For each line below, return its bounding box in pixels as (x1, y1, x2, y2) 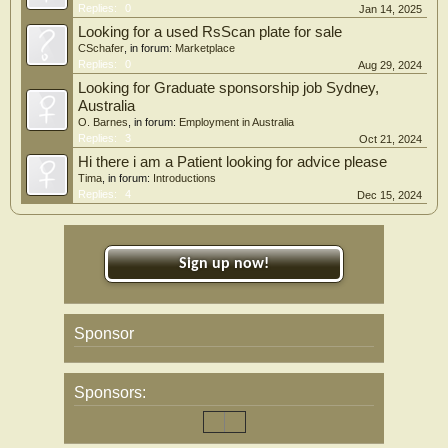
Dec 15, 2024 (357, 189, 422, 201)
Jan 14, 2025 (359, 3, 422, 15)
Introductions (153, 172, 216, 184)
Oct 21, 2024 (359, 133, 422, 145)
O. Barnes (78, 116, 128, 128)
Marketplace (175, 42, 235, 54)
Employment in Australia (179, 116, 294, 128)
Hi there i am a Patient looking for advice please (78, 154, 387, 170)
